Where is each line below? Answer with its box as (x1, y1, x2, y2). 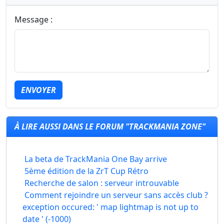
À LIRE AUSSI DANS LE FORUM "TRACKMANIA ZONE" (14, 121, 205, 132)
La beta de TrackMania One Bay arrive (24, 153, 167, 164)
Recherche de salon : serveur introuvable (24, 177, 179, 188)
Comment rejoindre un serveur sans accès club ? (24, 189, 208, 200)
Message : (14, 14, 52, 25)
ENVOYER (21, 84, 56, 95)
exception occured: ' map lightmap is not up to (22, 201, 199, 212)
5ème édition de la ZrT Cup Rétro (24, 165, 148, 176)
